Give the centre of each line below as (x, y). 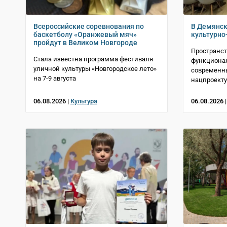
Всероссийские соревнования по (89, 26)
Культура (84, 101)
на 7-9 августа (55, 78)
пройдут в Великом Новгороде (85, 42)
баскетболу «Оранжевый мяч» (85, 34)
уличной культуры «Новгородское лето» (95, 68)
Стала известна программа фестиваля (93, 59)
